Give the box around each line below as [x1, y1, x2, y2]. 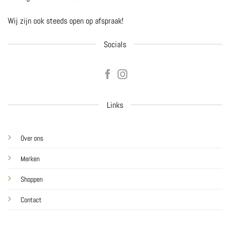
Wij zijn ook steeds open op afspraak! [8, 15, 123, 27]
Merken [20, 154, 40, 163]
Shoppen [20, 174, 43, 184]
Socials [104, 39, 126, 50]
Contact [20, 195, 42, 204]
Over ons [20, 133, 43, 143]
